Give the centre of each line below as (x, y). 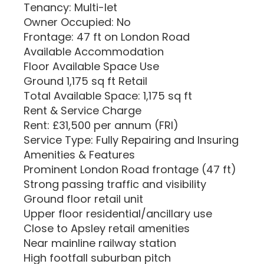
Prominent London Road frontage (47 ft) (130, 169)
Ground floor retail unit (83, 199)
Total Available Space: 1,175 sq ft (108, 96)
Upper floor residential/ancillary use (118, 214)
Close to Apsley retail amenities (107, 228)
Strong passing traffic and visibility (115, 184)
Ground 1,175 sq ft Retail (85, 81)
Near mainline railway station (100, 243)
